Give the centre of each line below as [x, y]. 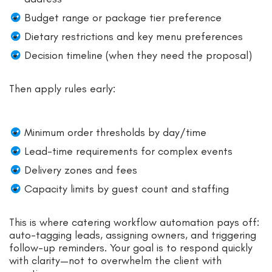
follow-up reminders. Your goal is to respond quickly [131, 247]
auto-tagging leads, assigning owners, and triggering [133, 235]
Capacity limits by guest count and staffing [127, 189]
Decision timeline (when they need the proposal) [138, 55]
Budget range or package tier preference [123, 17]
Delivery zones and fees [81, 170]
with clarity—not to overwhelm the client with [115, 260]
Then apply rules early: [62, 88]
